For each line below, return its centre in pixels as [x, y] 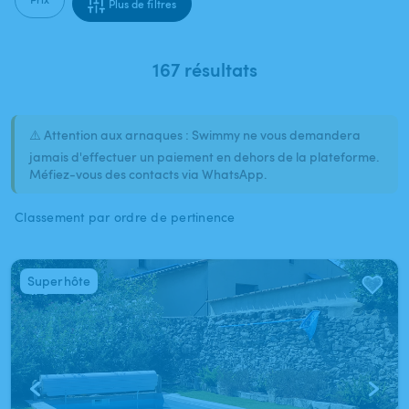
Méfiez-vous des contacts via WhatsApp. [148, 174]
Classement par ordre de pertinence [125, 217]
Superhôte [59, 281]
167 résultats [204, 69]
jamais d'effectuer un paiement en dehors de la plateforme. [204, 157]
